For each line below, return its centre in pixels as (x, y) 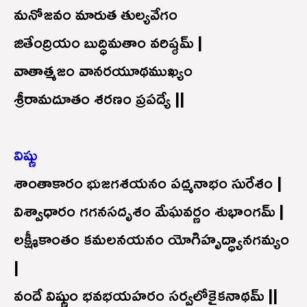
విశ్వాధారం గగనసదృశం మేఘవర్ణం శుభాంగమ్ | (149, 210)
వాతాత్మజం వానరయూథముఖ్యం (103, 70)
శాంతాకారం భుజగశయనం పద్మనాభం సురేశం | (148, 182)
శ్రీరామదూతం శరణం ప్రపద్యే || (99, 98)
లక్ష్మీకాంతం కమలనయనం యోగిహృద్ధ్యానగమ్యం (151, 238)
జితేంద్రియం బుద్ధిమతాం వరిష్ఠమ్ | (108, 41)
